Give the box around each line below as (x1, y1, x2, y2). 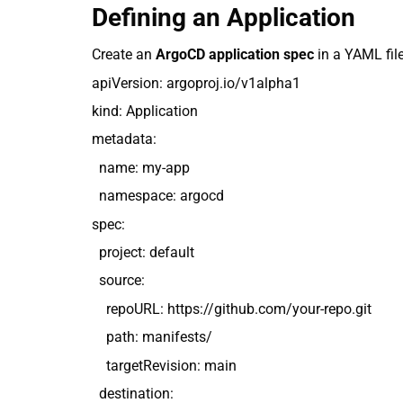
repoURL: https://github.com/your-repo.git (92, 300, 372, 318)
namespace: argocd (92, 187, 224, 205)
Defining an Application (92, 3, 355, 33)
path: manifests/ (92, 328, 212, 346)
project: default (92, 243, 194, 261)
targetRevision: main (92, 356, 237, 374)
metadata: (92, 130, 157, 148)
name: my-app (92, 158, 190, 176)
